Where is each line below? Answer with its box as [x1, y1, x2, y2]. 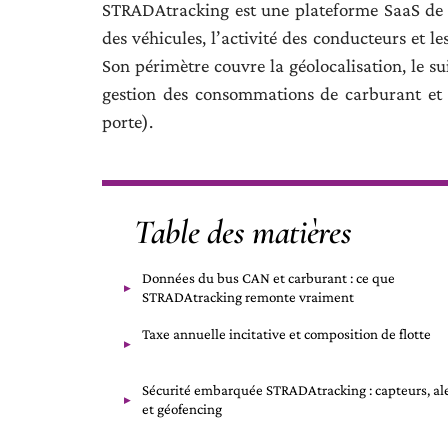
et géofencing [142, 401, 222, 417]
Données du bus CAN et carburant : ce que [142, 270, 395, 286]
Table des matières [134, 212, 352, 253]
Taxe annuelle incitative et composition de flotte [142, 326, 431, 342]
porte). [102, 111, 153, 132]
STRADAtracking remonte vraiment [142, 289, 354, 305]
